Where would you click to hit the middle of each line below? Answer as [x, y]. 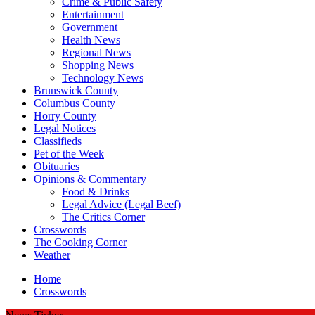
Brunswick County [76, 90]
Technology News [103, 77]
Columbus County [75, 103]
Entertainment [93, 14]
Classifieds [58, 141]
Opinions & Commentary [90, 179]
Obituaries [57, 166]
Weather [52, 255]
